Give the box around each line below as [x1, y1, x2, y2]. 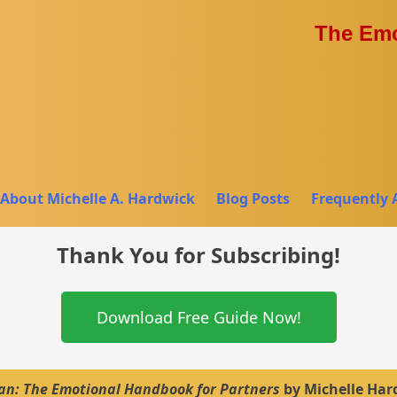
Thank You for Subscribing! [57, 240, 340, 270]
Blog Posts [216, 189, 290, 209]
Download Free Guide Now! [96, 307, 301, 329]
